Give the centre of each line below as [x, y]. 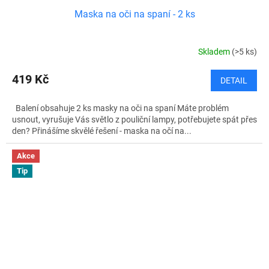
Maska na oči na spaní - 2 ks [134, 14]
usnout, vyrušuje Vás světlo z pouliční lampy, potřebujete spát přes [134, 119]
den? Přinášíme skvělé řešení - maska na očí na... [102, 131]
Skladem [215, 52]
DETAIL [234, 80]
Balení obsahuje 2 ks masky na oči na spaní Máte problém [120, 108]
